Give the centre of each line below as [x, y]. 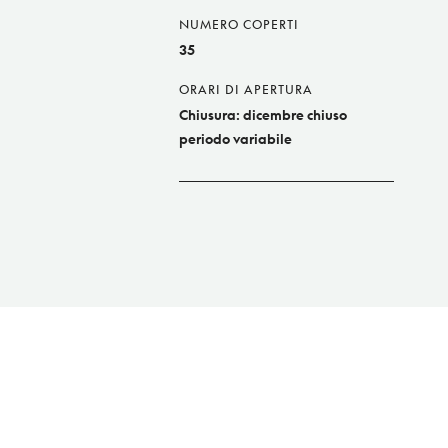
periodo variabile [235, 139]
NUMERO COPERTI [239, 25]
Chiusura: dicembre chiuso [263, 115]
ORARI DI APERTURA [246, 90]
